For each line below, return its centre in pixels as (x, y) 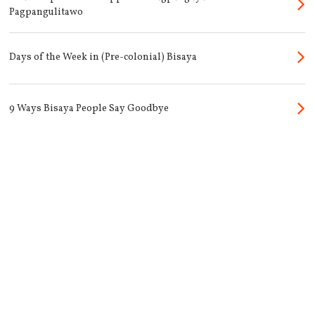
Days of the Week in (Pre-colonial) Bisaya (103, 57)
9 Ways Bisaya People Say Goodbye (89, 109)
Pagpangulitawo (46, 12)
